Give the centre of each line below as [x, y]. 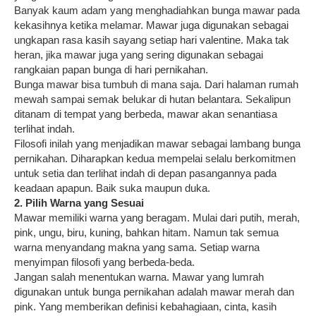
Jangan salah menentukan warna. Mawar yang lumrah [139, 276]
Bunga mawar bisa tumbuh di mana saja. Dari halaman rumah [156, 84]
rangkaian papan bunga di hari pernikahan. [111, 69]
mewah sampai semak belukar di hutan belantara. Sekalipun [152, 99]
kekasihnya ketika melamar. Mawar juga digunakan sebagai [151, 25]
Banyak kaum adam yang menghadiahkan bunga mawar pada [157, 10]
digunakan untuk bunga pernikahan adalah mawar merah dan [154, 291]
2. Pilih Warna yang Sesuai [79, 202]
